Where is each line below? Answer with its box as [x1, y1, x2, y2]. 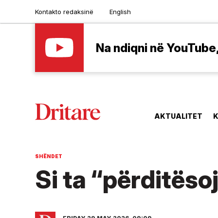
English [109, 7, 131, 16]
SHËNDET [35, 153, 62, 160]
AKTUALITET [154, 112, 202, 121]
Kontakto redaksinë [35, 7, 93, 16]
